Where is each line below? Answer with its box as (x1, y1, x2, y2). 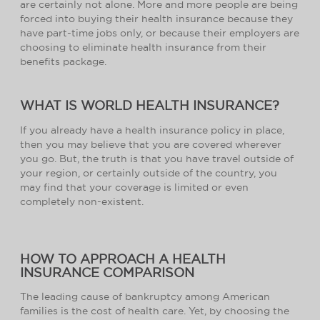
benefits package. (20, 56, 106, 68)
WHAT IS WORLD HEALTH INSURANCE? (20, 99, 279, 113)
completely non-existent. (20, 195, 144, 207)
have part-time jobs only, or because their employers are (20, 27, 299, 39)
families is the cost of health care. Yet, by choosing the (20, 305, 289, 317)
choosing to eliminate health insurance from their (20, 41, 266, 54)
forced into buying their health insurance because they (20, 13, 293, 25)
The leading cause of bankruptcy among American (20, 291, 270, 303)
